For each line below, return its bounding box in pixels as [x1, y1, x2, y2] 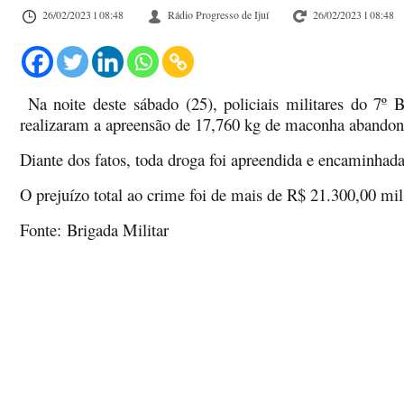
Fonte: [20, 218, 67, 241]
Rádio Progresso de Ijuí [168, 7, 269, 22]
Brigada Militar [67, 218, 169, 241]
